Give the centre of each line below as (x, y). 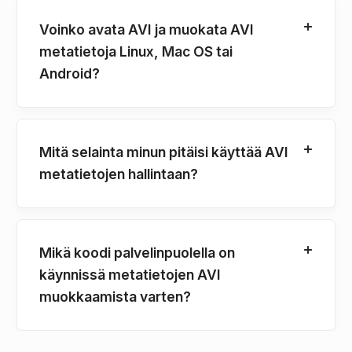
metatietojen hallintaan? (119, 174)
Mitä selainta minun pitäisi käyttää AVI (164, 152)
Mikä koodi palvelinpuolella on (137, 252)
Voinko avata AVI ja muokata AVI (147, 29)
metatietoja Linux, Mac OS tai (136, 51)
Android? (70, 73)
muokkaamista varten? (115, 296)
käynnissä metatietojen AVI (130, 274)
